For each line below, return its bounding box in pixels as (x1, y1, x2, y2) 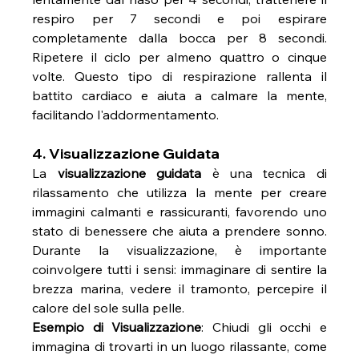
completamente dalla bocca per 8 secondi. (32, 30, 327, 46)
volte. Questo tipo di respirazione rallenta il (32, 68, 327, 85)
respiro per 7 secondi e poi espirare (32, 10, 327, 27)
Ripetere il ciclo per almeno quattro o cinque (32, 49, 327, 66)
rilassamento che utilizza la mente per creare (32, 184, 327, 201)
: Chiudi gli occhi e (201, 319, 327, 336)
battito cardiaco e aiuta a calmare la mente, (32, 87, 327, 104)
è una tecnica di (201, 165, 327, 182)
